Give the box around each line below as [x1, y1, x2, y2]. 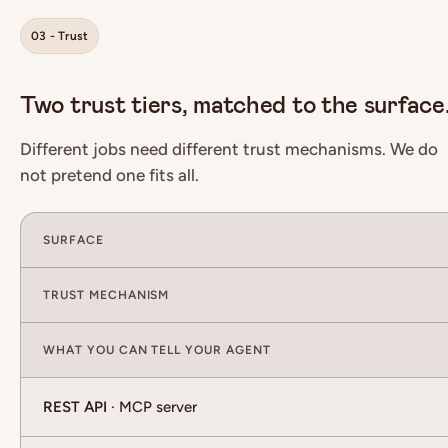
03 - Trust [31, 28, 89, 43]
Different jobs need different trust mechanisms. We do [20, 138, 438, 159]
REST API [43, 397, 107, 416]
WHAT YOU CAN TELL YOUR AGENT [43, 342, 271, 357]
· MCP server [107, 397, 197, 416]
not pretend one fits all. [20, 164, 199, 185]
